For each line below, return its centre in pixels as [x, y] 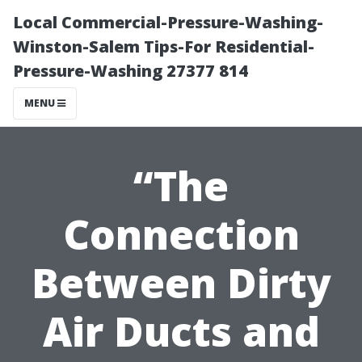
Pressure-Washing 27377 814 [130, 71]
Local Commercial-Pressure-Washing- [168, 22]
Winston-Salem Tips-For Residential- [164, 46]
